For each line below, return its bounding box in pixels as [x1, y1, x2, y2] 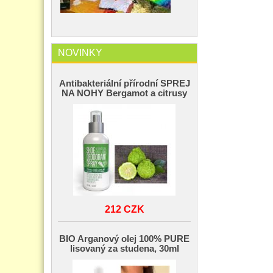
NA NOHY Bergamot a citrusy [62, 88, 187, 99]
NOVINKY [58, 47, 102, 58]
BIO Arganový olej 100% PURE [59, 234, 190, 244]
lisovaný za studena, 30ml [69, 244, 179, 254]
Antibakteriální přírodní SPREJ [58, 79, 190, 89]
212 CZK [104, 204, 144, 215]
